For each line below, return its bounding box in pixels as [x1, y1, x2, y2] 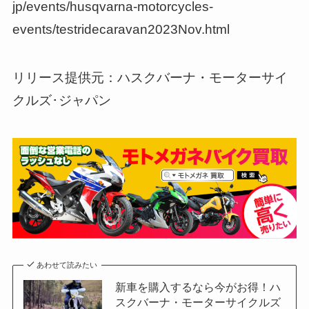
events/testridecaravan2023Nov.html [12, 21, 230, 37]
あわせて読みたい [37, 260, 98, 269]
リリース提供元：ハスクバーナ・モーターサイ [12, 70, 288, 86]
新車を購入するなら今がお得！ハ [114, 280, 281, 293]
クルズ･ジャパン [12, 93, 111, 108]
